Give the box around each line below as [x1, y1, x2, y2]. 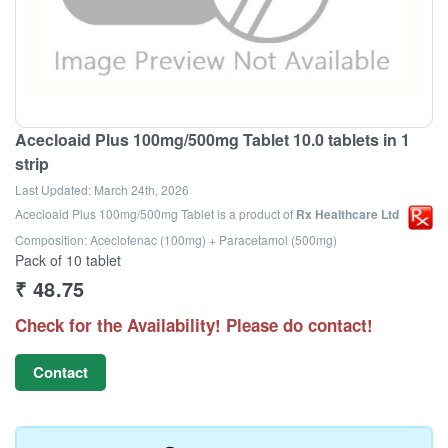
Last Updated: [15, 181, 94, 198]
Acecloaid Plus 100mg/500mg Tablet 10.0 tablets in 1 [15, 128, 410, 151]
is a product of [214, 205, 296, 222]
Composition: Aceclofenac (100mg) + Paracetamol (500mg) [15, 231, 337, 248]
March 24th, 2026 [94, 181, 189, 198]
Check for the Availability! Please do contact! [15, 313, 373, 337]
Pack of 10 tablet [15, 250, 121, 270]
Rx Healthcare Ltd [296, 205, 399, 223]
